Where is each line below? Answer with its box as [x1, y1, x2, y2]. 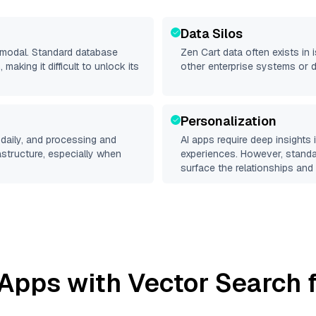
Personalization [181, 113, 276, 129]
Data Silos [181, 25, 243, 42]
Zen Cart [181, 46, 220, 59]
